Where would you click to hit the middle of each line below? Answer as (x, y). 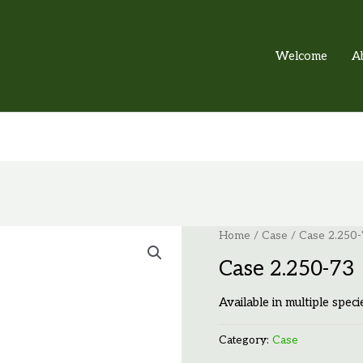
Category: (245, 340)
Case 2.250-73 (286, 269)
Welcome (301, 56)
